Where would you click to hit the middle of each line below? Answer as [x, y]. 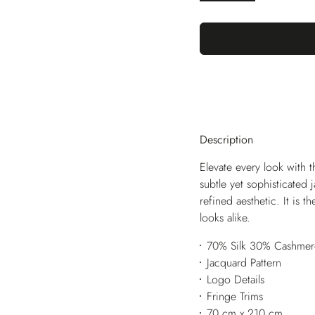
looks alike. [225, 218]
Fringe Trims [234, 297]
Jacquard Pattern [244, 263]
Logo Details [235, 280]
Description [226, 139]
